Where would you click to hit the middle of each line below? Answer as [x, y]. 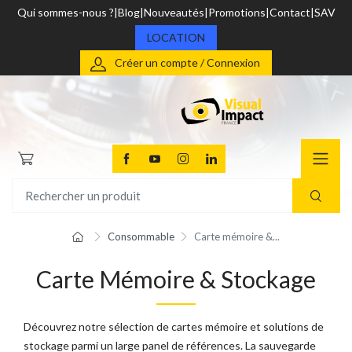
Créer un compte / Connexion [187, 62]
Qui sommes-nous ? [65, 12]
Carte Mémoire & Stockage [176, 279]
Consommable [141, 237]
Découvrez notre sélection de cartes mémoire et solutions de [174, 326]
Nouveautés [174, 12]
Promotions [236, 12]
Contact [290, 12]
